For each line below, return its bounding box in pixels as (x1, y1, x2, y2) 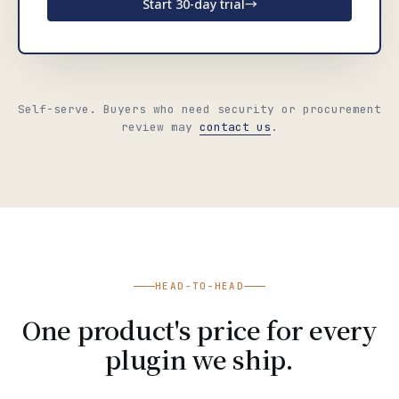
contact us (199, 119, 271, 134)
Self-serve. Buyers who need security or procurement (18, 102, 381, 117)
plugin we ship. (105, 341, 294, 377)
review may (121, 119, 199, 134)
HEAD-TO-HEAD (155, 280, 244, 292)
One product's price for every (22, 312, 377, 347)
